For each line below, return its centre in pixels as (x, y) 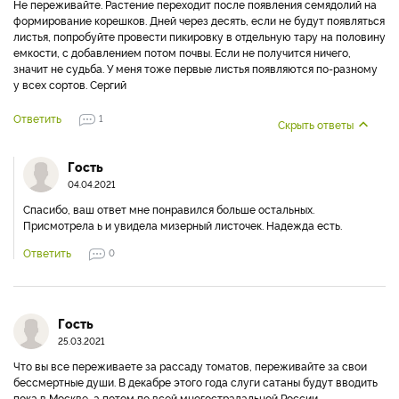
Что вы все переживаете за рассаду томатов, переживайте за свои (190, 366)
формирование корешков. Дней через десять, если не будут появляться (199, 20)
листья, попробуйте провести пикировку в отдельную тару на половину (199, 36)
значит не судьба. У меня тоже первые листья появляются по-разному (195, 68)
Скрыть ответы (316, 124)
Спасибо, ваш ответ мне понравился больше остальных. (169, 209)
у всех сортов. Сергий (70, 84)
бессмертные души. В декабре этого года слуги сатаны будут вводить (195, 382)
